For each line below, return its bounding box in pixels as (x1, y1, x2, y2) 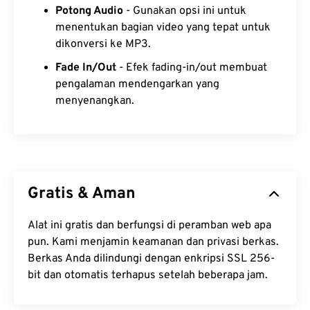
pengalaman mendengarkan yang (55, 77, 219, 92)
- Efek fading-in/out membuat (116, 61, 267, 75)
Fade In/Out (55, 61, 116, 75)
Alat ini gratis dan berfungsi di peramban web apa (28, 219, 271, 233)
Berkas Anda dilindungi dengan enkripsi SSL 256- (28, 252, 275, 266)
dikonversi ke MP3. (55, 37, 151, 52)
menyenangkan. (55, 94, 134, 109)
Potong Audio (55, 4, 123, 19)
